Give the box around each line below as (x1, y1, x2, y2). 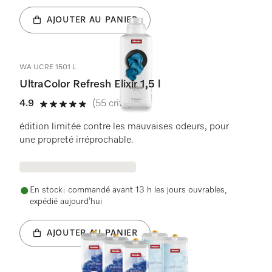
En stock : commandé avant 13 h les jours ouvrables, (30, 186, 226, 194)
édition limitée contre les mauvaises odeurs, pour (19, 122, 229, 132)
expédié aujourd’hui (30, 197, 102, 206)
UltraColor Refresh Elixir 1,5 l (19, 79, 163, 90)
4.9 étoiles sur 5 (38, 105, 109, 115)
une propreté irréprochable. (19, 135, 136, 145)
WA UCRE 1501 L (19, 64, 76, 71)
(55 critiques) (92, 99, 149, 109)
